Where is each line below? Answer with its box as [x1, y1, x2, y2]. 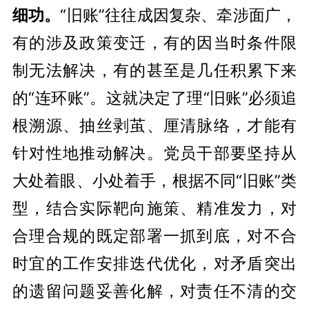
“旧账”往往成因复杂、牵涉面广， [60, 5, 297, 24]
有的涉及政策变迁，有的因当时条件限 [12, 32, 297, 52]
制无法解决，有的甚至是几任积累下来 [12, 60, 297, 79]
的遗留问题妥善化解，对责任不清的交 [12, 281, 297, 300]
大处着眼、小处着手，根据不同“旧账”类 [12, 170, 297, 190]
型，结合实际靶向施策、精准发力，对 [12, 198, 297, 217]
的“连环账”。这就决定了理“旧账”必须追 [12, 88, 297, 107]
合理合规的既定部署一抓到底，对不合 [12, 226, 297, 245]
